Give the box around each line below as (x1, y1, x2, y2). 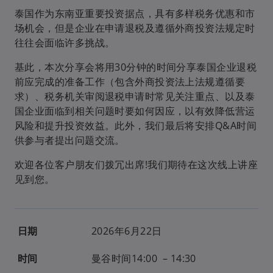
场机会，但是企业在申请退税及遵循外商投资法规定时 (15, 21, 255, 35)
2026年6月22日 (91, 224, 162, 238)
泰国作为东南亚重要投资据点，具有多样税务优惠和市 (15, 7, 255, 20)
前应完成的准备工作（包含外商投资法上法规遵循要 (15, 75, 246, 88)
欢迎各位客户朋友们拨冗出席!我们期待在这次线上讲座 (15, 158, 258, 171)
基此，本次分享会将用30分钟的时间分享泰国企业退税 (15, 60, 257, 74)
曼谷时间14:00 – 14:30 (91, 252, 196, 265)
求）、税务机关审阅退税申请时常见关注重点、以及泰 (15, 90, 255, 103)
